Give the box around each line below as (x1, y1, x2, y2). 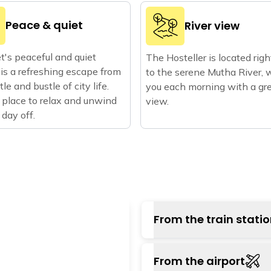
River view (184, 18, 240, 33)
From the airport (154, 253, 245, 269)
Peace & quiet (5, 18, 83, 33)
